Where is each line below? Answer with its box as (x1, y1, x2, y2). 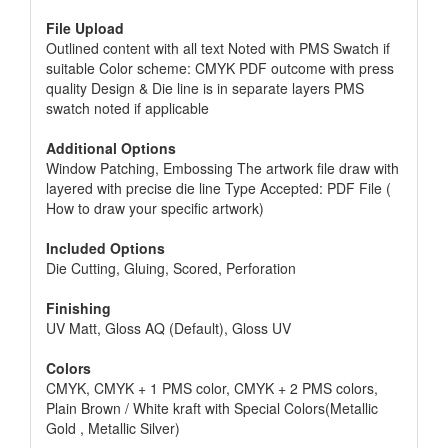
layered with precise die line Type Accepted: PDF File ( (46, 178, 391, 198)
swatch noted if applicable (46, 98, 209, 118)
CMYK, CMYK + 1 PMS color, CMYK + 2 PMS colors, (46, 378, 378, 398)
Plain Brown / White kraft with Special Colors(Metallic (46, 398, 378, 418)
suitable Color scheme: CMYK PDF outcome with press (46, 58, 394, 78)
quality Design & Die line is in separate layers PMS (46, 78, 364, 98)
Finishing (46, 298, 111, 318)
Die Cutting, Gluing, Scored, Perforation (46, 258, 296, 278)
